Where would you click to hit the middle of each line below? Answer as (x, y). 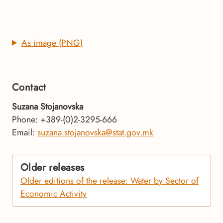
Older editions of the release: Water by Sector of (110, 180)
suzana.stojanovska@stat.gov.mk (95, 132)
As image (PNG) (52, 43)
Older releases (53, 167)
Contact (29, 87)
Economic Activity (54, 193)
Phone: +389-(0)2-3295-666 (64, 119)
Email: (25, 132)
